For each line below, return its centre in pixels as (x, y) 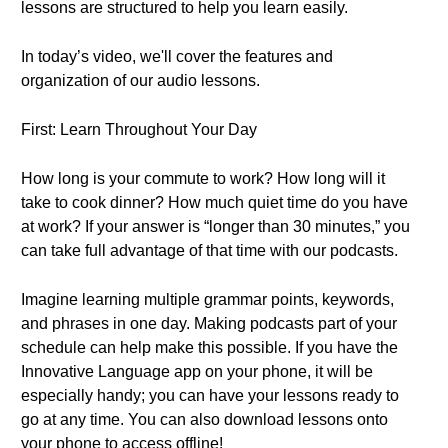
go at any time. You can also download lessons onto (204, 419)
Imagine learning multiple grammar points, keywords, (207, 299)
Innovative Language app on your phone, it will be (197, 371)
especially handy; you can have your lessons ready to (210, 395)
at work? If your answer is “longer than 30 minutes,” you (215, 226)
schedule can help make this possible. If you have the (209, 347)
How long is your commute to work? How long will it (203, 178)
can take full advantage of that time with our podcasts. (209, 250)
